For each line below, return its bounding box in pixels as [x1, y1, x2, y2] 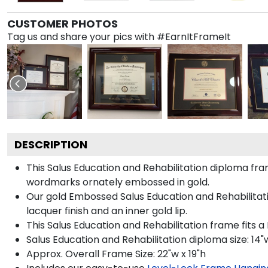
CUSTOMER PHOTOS [7, 16, 118, 31]
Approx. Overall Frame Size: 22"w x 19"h [26, 246, 206, 261]
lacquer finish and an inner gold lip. [26, 203, 187, 218]
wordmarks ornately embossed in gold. [26, 175, 209, 189]
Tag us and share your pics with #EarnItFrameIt [7, 29, 231, 44]
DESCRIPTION [14, 136, 87, 152]
